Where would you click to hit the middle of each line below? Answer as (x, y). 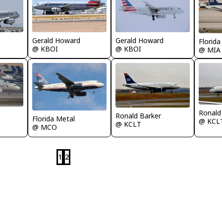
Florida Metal (54, 118)
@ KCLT (128, 124)
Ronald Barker (138, 115)
